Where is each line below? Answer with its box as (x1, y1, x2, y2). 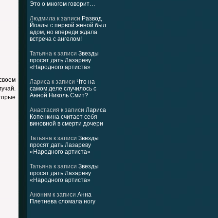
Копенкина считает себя (30, 113, 97, 120)
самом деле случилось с (30, 85, 96, 92)
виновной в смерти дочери (30, 120, 103, 127)
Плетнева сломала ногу (30, 198, 95, 205)
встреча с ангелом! (30, 36, 82, 42)
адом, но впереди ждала (30, 29, 97, 36)
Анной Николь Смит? (30, 92, 88, 99)
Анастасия (30, 107, 59, 113)
